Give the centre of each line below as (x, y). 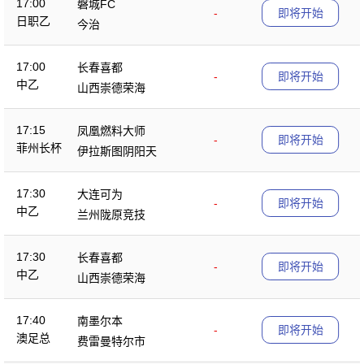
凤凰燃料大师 (111, 130)
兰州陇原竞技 (111, 214)
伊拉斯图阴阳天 (117, 151)
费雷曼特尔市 (111, 341)
